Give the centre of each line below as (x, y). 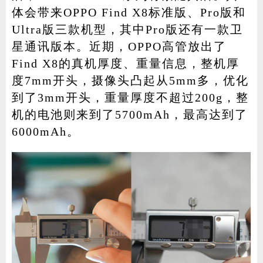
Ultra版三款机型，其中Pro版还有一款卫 (127, 29)
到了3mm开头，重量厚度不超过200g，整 (130, 97)
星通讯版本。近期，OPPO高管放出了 (119, 46)
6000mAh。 (45, 131)
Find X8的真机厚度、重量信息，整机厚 (125, 63)
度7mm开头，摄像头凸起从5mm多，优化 (130, 80)
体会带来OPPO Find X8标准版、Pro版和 (129, 12)
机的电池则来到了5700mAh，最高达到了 (129, 114)
